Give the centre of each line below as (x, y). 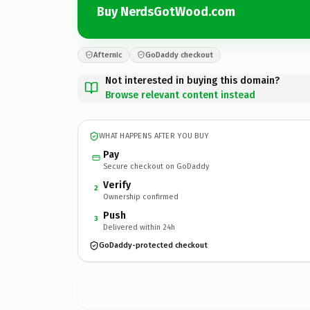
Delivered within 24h (139, 227)
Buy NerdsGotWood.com (166, 12)
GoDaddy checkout (179, 55)
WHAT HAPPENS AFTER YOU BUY (154, 136)
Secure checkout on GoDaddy (156, 166)
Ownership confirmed (141, 197)
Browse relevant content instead (180, 95)
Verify (117, 185)
